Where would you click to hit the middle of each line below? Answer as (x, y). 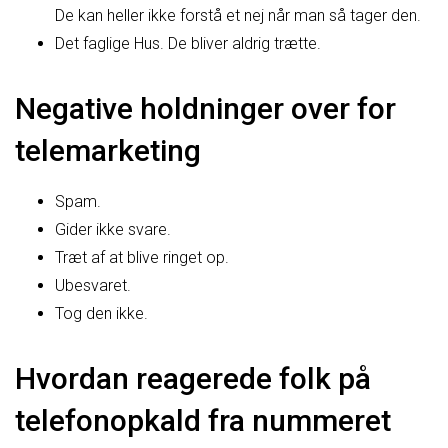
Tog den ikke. (101, 313)
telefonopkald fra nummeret (203, 420)
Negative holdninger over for (205, 108)
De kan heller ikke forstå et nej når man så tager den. (238, 15)
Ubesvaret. (93, 285)
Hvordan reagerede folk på (193, 378)
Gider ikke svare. (113, 229)
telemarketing (108, 150)
